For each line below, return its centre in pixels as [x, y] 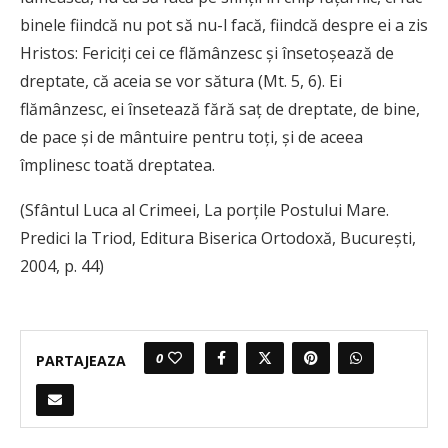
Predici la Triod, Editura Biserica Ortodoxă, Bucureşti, [218, 238]
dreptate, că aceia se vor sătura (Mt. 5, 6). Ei [181, 81]
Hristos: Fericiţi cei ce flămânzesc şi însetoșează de [207, 53]
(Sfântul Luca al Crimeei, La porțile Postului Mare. [204, 210]
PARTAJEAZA [81, 360]
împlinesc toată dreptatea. [117, 165]
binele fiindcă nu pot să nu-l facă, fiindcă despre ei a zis [224, 25]
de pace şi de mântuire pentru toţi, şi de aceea [191, 137]
